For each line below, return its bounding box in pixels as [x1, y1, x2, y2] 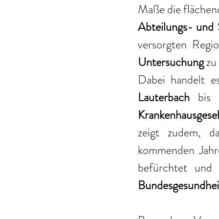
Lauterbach [138, 89, 190, 106]
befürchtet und [138, 159, 213, 176]
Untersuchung [138, 54, 207, 71]
